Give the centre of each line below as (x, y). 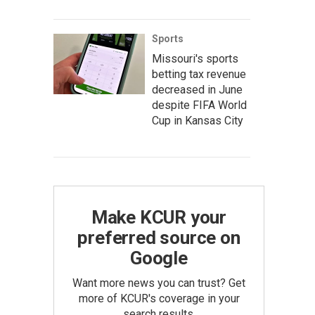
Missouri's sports (195, 59)
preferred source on (159, 238)
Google (159, 258)
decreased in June (197, 90)
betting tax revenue (199, 74)
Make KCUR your (159, 217)
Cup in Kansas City (198, 121)
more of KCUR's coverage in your (159, 298)
